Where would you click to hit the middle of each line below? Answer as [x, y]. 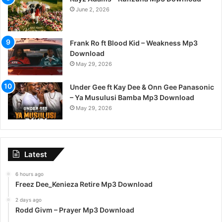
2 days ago [28, 200]
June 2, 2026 [93, 10]
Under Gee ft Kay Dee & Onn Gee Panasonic [142, 87]
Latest [36, 155]
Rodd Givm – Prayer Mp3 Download [75, 210]
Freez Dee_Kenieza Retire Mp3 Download [84, 184]
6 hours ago [29, 174]
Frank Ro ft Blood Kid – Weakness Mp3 [134, 43]
